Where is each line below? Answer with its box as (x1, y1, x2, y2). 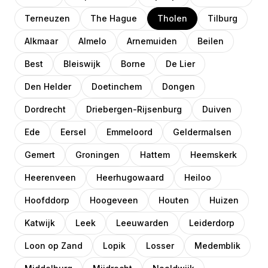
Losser (146, 240, 174, 251)
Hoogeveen (90, 195, 138, 205)
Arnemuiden (127, 36, 177, 46)
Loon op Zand (25, 240, 83, 251)
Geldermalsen (173, 127, 232, 137)
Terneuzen (25, 13, 70, 23)
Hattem (140, 150, 170, 160)
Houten (159, 195, 189, 205)
